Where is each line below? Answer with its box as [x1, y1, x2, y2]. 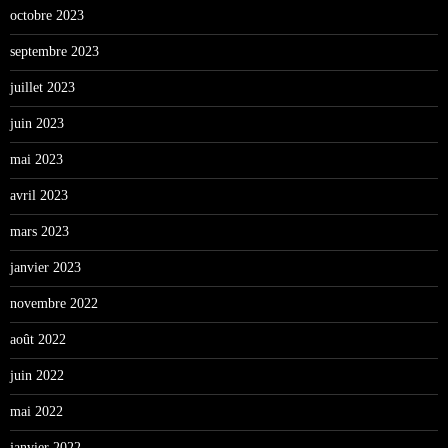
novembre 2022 [10, 295, 98, 311]
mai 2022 [10, 403, 63, 419]
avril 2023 [10, 187, 68, 203]
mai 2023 [10, 151, 63, 167]
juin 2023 [10, 115, 64, 131]
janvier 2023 [10, 259, 81, 275]
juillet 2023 [10, 79, 75, 95]
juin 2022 [10, 367, 64, 383]
